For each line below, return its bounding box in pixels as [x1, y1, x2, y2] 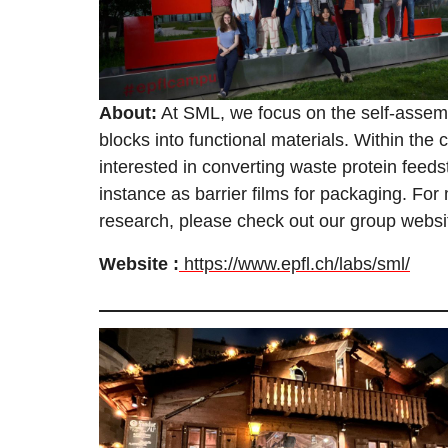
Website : [99, 254, 179, 275]
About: [99, 103, 157, 124]
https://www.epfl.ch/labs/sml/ [179, 254, 410, 275]
